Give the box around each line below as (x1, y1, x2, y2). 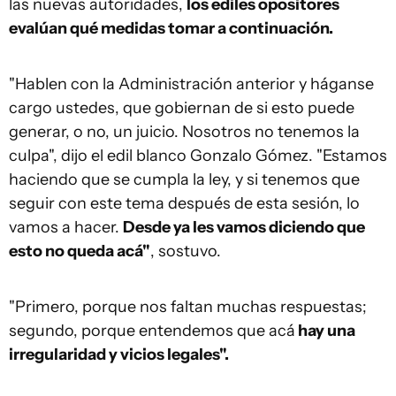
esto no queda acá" (9, 241, 150, 262)
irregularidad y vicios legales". (9, 345, 229, 365)
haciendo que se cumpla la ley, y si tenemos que (9, 170, 360, 190)
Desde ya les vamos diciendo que (123, 217, 365, 238)
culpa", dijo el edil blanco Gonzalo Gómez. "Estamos (9, 146, 387, 166)
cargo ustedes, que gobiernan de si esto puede (9, 98, 354, 118)
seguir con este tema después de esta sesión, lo (9, 194, 360, 214)
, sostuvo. (150, 241, 221, 262)
